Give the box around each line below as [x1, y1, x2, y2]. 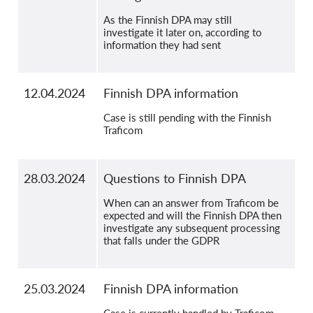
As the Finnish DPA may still [103, 13, 232, 27]
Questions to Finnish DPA [103, 170, 246, 187]
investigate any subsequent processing [103, 221, 280, 235]
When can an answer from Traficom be [103, 196, 279, 210]
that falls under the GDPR [103, 234, 219, 247]
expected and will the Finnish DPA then [103, 209, 282, 222]
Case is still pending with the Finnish [103, 111, 271, 124]
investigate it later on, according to [103, 26, 262, 39]
